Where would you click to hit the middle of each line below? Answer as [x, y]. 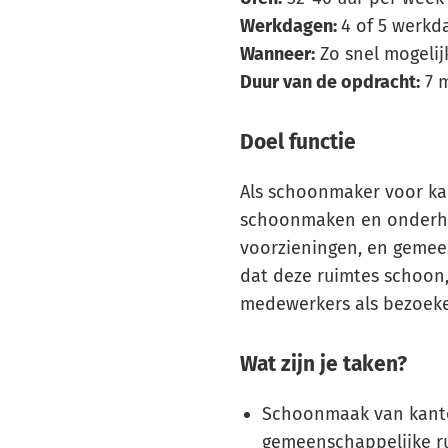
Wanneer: [277, 54]
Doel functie [298, 142]
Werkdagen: [290, 26]
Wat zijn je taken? [323, 363]
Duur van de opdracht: [330, 82]
